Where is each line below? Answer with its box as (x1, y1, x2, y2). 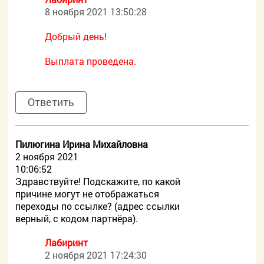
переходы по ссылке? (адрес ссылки (15, 200, 180, 212)
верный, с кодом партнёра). (15, 212, 138, 225)
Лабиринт (45, 236, 88, 249)
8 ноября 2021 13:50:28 (45, 5, 147, 18)
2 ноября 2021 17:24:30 (45, 249, 147, 261)
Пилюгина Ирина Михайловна (15, 138, 148, 150)
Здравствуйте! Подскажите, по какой (15, 175, 181, 187)
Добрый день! (45, 30, 107, 42)
